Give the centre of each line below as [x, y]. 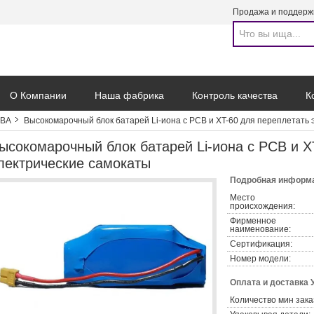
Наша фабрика [129, 95]
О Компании [38, 95]
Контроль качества [235, 95]
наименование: [260, 229]
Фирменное [253, 221]
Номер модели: [260, 259]
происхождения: [262, 206]
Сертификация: [261, 244]
